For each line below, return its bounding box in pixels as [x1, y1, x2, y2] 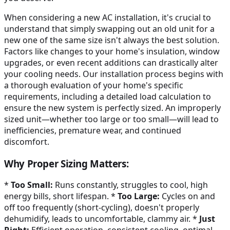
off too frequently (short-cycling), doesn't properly [4, 202, 199, 214]
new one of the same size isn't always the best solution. [4, 34, 219, 46]
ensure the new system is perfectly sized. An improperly [4, 102, 221, 113]
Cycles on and [160, 190, 215, 202]
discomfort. [4, 136, 49, 147]
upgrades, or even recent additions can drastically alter [4, 56, 218, 68]
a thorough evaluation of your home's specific [4, 79, 183, 91]
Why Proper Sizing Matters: [4, 157, 129, 170]
